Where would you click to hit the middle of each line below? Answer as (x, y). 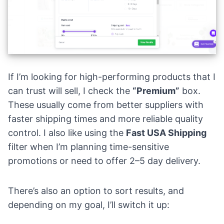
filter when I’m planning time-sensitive (88, 146)
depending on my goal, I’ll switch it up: (89, 204)
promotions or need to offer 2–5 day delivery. (104, 160)
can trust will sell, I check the (70, 90)
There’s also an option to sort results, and (96, 190)
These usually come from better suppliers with (106, 104)
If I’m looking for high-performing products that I (112, 76)
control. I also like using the (67, 132)
